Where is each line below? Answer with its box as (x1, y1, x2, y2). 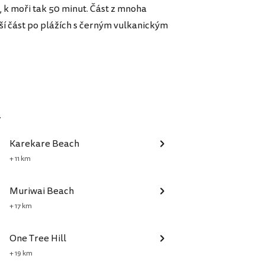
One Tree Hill (9, 231, 66, 246)
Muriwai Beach (9, 184, 74, 199)
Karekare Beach (9, 137, 79, 151)
